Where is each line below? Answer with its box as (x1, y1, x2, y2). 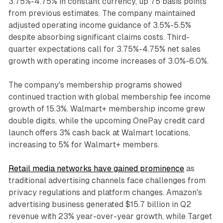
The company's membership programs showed (8, 80, 182, 90)
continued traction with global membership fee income (8, 92, 211, 102)
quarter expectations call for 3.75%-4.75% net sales (8, 44, 201, 54)
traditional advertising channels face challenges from (8, 175, 206, 185)
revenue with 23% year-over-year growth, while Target (8, 211, 212, 221)
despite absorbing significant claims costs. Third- (8, 32, 190, 42)
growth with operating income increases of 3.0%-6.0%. (8, 56, 209, 66)
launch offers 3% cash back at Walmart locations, (8, 127, 190, 137)
